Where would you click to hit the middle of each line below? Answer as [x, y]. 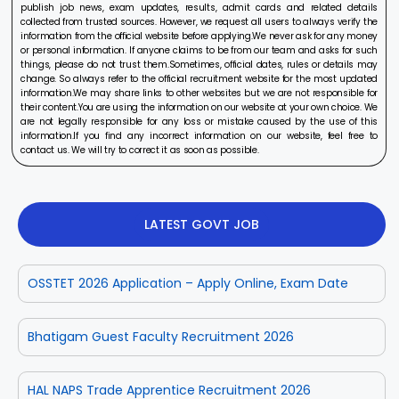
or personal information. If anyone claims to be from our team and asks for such [199, 50]
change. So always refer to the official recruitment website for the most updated [199, 78]
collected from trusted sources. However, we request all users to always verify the [199, 21]
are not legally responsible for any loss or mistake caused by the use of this [199, 121]
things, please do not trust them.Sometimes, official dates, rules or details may [199, 64]
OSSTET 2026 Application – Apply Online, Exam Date [188, 283]
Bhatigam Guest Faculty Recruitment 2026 [161, 336]
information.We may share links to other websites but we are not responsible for [199, 93]
